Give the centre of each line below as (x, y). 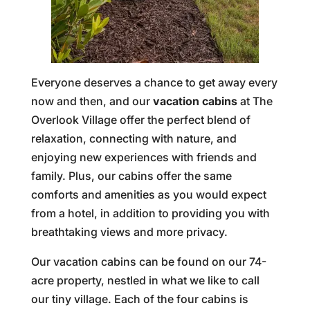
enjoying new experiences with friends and (144, 157)
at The (255, 101)
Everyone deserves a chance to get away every (154, 82)
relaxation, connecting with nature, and (134, 138)
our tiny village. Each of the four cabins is (139, 299)
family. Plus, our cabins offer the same (131, 176)
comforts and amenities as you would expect (148, 194)
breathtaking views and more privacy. (129, 232)
